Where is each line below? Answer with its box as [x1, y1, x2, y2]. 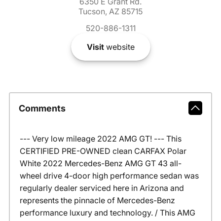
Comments [18, 103, 66, 113]
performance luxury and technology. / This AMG [19, 208, 195, 218]
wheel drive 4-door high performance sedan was [19, 171, 199, 181]
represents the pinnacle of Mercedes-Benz [19, 195, 175, 206]
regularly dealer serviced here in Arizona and [19, 183, 184, 193]
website [104, 42, 135, 52]
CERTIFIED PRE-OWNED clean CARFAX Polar [19, 146, 186, 156]
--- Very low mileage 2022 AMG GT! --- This [19, 134, 182, 144]
